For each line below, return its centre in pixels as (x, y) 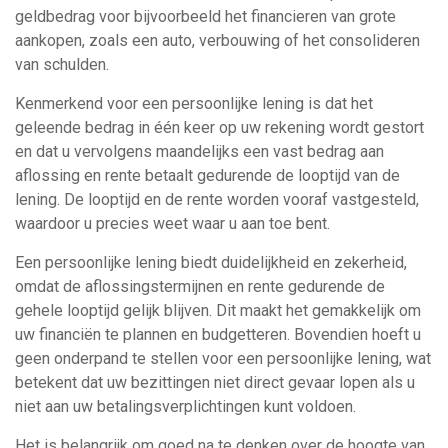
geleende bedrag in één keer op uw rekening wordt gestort (219, 127)
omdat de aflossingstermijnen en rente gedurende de (200, 286)
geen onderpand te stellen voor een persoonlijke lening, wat (223, 358)
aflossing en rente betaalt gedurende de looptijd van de (207, 175)
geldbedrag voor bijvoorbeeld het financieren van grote (205, 16)
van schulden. (62, 64)
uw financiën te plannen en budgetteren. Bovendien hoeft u (218, 334)
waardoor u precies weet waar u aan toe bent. (172, 223)
